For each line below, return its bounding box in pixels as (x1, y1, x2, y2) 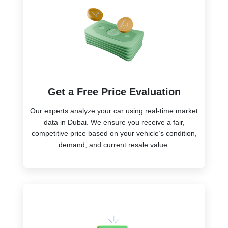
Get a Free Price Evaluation (47, 85, 181, 97)
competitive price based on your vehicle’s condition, (31, 129, 197, 137)
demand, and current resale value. (59, 140, 169, 149)
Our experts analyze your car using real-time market (30, 106, 198, 115)
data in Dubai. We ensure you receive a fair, (43, 118, 185, 126)
